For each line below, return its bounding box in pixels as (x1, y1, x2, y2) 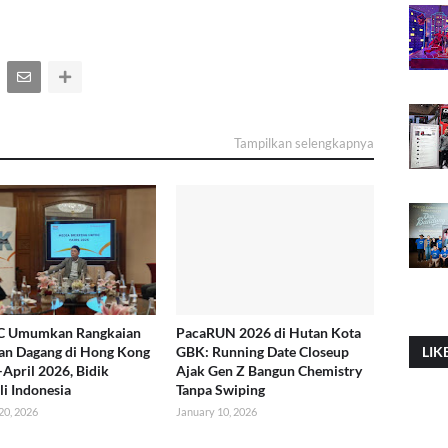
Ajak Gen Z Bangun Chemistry (175, 362, 362, 380)
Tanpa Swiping (175, 381, 265, 399)
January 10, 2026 (175, 405, 257, 419)
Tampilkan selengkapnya (234, 135, 374, 152)
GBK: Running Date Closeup (175, 343, 349, 361)
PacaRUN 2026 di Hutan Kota (175, 324, 361, 342)
